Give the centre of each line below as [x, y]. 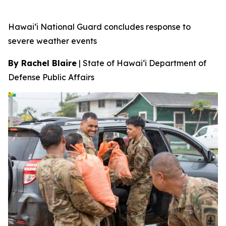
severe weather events [52, 41]
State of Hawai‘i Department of [145, 63]
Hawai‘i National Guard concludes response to [99, 27]
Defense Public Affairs [51, 77]
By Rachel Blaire [42, 63]
